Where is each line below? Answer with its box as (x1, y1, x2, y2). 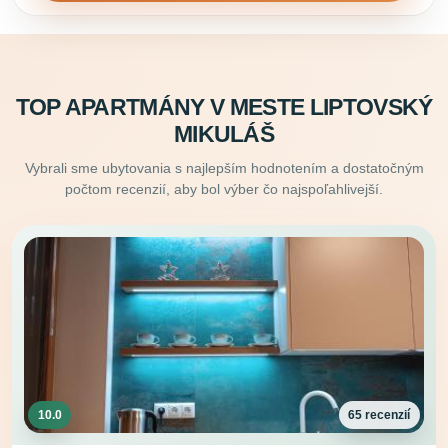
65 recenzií (348, 408, 411, 423)
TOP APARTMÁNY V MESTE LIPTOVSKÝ (15, 95, 433, 121)
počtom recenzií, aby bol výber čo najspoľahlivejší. (65, 181, 383, 198)
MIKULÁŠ (173, 122, 275, 148)
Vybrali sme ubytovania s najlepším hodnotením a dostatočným (24, 160, 424, 177)
